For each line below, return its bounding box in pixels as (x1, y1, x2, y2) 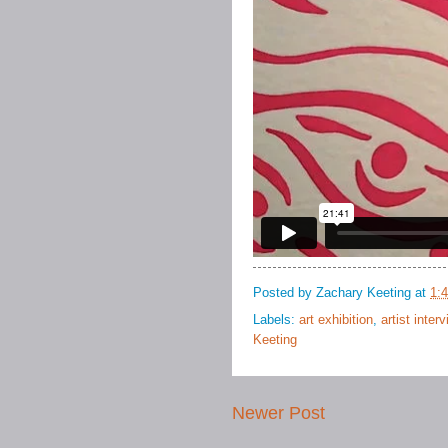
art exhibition (299, 312, 373, 328)
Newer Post (232, 403, 325, 424)
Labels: (253, 312, 299, 328)
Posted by (253, 285, 316, 301)
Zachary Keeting (316, 285, 411, 301)
